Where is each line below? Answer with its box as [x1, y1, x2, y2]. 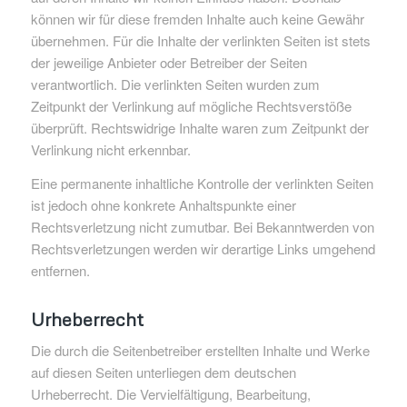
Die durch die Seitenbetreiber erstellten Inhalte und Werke [30, 341, 370, 361]
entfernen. [30, 260, 90, 280]
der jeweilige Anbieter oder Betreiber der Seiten [30, 52, 307, 72]
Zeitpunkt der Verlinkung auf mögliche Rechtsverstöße [30, 95, 352, 115]
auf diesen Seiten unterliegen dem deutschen [30, 362, 296, 382]
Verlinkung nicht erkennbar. [30, 139, 191, 159]
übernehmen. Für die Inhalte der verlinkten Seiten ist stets [30, 30, 371, 50]
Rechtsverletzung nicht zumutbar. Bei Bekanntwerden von [30, 216, 374, 236]
